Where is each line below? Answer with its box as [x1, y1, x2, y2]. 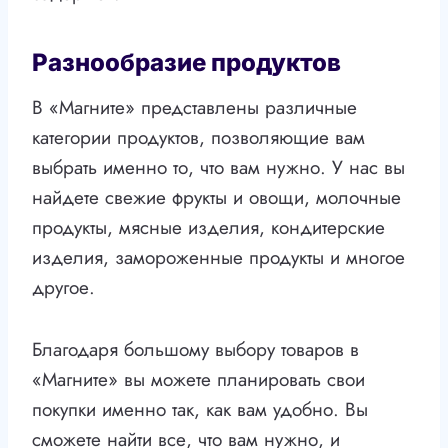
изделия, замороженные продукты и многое [32, 244, 405, 272]
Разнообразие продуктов [32, 48, 341, 78]
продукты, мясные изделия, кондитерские [32, 214, 385, 242]
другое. [32, 274, 95, 302]
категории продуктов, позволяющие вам [32, 124, 365, 152]
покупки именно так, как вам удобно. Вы [32, 396, 368, 424]
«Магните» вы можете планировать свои [32, 366, 365, 394]
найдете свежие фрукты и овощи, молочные [32, 184, 401, 212]
